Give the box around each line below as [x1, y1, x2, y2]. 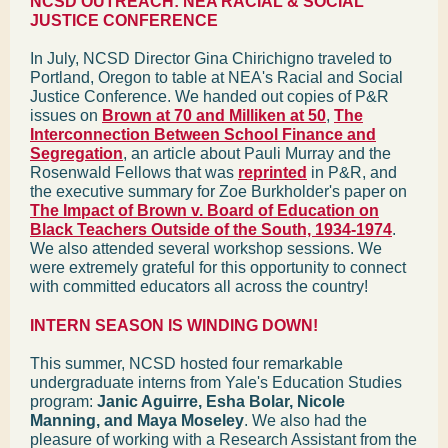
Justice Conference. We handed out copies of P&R [30, 88, 389, 105]
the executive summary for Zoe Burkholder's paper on [30, 183, 407, 200]
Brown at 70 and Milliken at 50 [102, 107, 326, 124]
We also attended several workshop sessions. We [30, 240, 382, 257]
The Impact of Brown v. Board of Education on [30, 202, 379, 219]
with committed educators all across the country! [30, 278, 368, 295]
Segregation [30, 145, 123, 162]
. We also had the [244, 412, 367, 429]
